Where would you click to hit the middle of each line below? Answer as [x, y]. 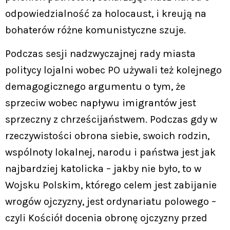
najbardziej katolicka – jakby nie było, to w [103, 169]
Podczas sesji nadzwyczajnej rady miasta [100, 54]
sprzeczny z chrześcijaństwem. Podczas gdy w [111, 120]
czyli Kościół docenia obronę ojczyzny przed [106, 218]
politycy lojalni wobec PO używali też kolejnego [113, 70]
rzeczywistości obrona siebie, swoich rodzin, [107, 136]
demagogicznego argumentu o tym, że [95, 87]
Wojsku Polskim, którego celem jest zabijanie [111, 185]
